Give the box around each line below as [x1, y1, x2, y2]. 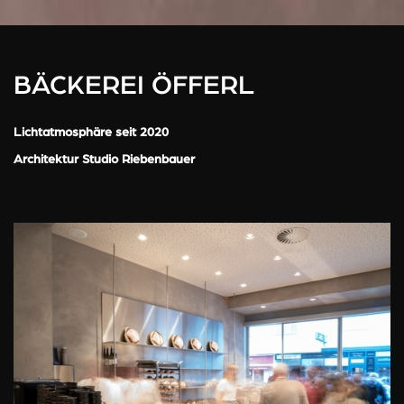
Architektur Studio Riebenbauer [14, 153, 195, 166]
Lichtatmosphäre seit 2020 [14, 126, 169, 139]
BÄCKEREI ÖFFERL [14, 72, 254, 99]
